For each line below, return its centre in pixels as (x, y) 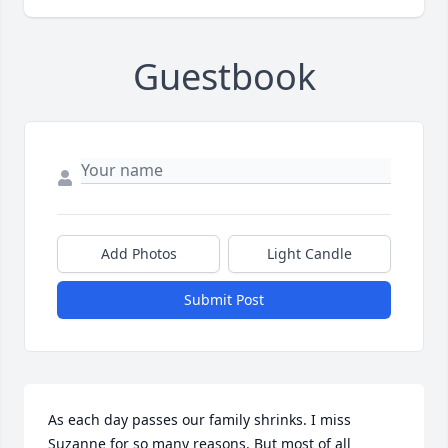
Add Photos (138, 253)
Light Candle (309, 253)
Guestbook (224, 76)
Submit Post (224, 299)
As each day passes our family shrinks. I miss (199, 419)
